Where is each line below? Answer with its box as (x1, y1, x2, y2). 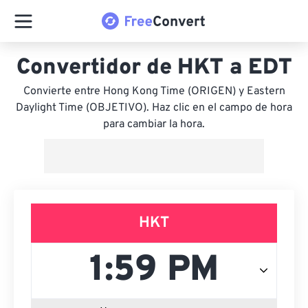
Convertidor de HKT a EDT (16, 54, 292, 82)
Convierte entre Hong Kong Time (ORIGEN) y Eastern (23, 85, 285, 98)
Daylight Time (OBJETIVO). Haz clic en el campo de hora (16, 101, 292, 115)
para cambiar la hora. (103, 118, 205, 131)
